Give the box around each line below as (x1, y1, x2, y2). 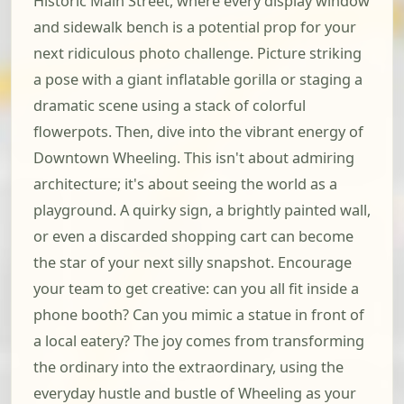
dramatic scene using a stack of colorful (33, 96, 306, 116)
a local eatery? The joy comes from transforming (33, 331, 364, 352)
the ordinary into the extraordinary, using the (33, 357, 344, 378)
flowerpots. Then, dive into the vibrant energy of (33, 122, 363, 142)
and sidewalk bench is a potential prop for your (33, 17, 356, 38)
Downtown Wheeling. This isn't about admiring (33, 148, 354, 169)
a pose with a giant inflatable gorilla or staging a (33, 69, 363, 90)
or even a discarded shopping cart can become (33, 226, 353, 247)
